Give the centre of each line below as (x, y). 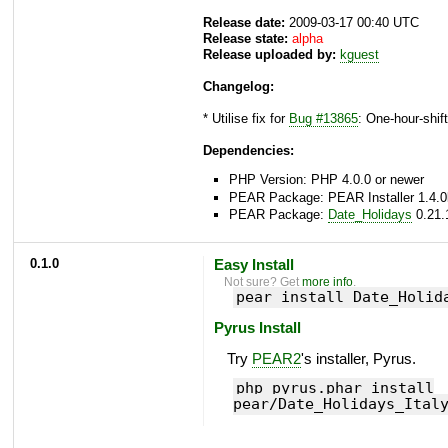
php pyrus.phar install (334, 388)
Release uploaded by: (269, 55)
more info (328, 281)
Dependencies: (248, 151)
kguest (359, 55)
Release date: (244, 23)
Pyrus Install (257, 328)
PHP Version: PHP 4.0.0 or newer (326, 180)
